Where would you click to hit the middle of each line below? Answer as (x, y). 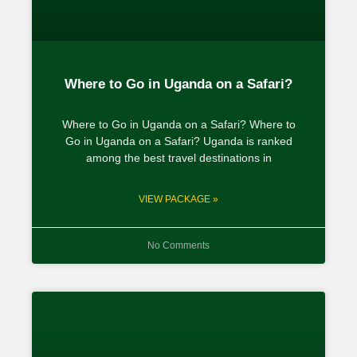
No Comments (178, 245)
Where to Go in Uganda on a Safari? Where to (178, 124)
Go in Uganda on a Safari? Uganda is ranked (178, 141)
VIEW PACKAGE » (178, 199)
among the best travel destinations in (178, 157)
